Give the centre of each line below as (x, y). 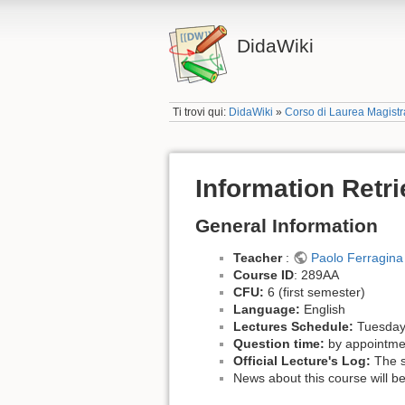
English (323, 310)
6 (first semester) (315, 292)
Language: (267, 310)
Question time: (279, 344)
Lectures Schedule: (293, 327)
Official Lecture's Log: (302, 361)
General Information (287, 226)
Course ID (264, 275)
